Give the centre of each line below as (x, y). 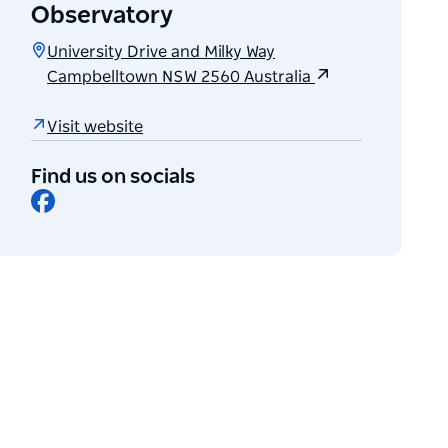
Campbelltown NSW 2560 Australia (181, 77)
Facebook (91, 196)
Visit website (95, 126)
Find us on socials (113, 177)
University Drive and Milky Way (161, 52)
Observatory (102, 16)
